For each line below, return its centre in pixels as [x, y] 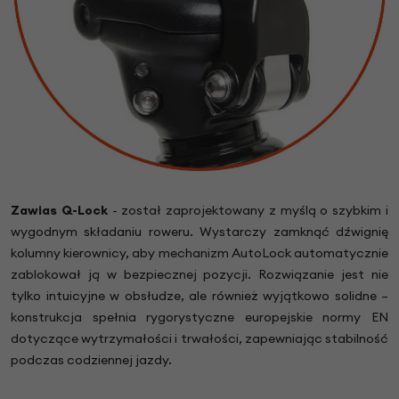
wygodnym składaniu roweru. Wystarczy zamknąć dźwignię [199, 231]
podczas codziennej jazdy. [91, 359]
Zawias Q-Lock [61, 210]
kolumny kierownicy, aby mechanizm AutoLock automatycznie [199, 252]
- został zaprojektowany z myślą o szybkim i [250, 210]
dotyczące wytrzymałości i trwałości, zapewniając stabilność [199, 338]
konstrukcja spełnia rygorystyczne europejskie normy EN [199, 317]
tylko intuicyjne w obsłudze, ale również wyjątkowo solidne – [199, 295]
